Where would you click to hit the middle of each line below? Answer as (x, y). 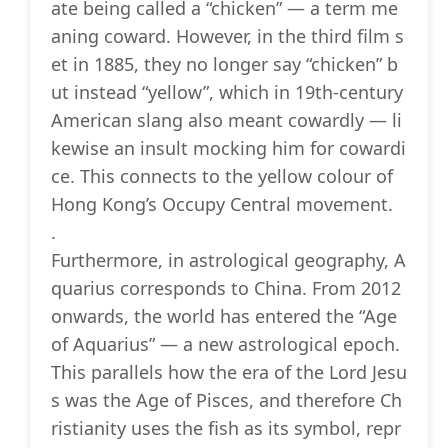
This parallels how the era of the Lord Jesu (229, 372)
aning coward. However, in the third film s (227, 36)
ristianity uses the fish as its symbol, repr (226, 428)
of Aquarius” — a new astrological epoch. (225, 344)
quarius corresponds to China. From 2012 (226, 288)
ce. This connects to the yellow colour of (222, 176)
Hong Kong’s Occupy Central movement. (222, 204)
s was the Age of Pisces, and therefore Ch (226, 400)
